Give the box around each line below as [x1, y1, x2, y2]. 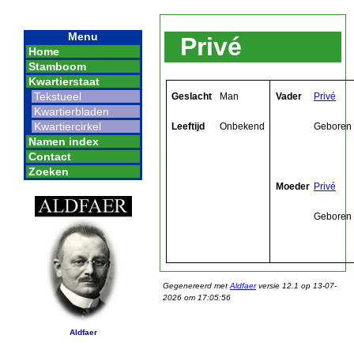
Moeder [276, 180, 310, 192]
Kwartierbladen [34, 105, 109, 118]
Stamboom [28, 60, 86, 73]
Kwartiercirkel [34, 120, 101, 133]
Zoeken [28, 165, 69, 178]
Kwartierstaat [28, 75, 100, 88]
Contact [28, 150, 71, 163]
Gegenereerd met [163, 281, 230, 290]
